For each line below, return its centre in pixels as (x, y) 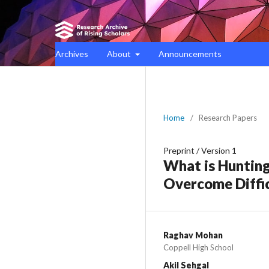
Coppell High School (198, 247)
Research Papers (228, 118)
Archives (72, 54)
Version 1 (219, 150)
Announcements (190, 54)
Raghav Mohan (193, 235)
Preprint (179, 150)
